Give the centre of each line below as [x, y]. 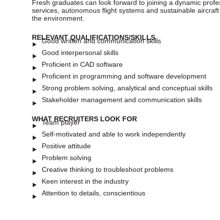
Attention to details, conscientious [94, 193]
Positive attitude [66, 146]
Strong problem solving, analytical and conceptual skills [127, 88]
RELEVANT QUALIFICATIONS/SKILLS [94, 37]
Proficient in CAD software [82, 64]
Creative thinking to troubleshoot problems [108, 169]
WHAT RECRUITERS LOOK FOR [84, 119]
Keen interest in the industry [85, 181]
